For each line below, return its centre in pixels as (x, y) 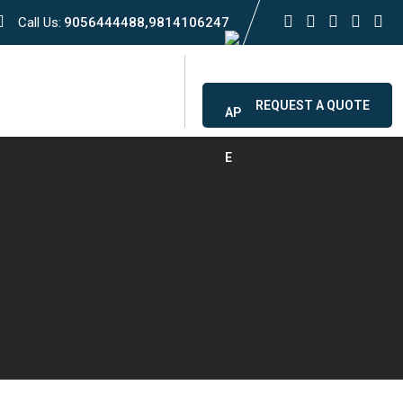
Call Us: (40, 22)
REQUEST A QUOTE (313, 105)
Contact (121, 91)
